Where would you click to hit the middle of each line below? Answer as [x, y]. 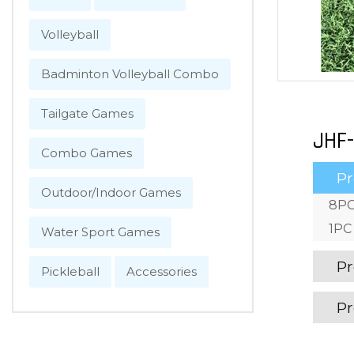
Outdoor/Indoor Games [111, 192]
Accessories [162, 271]
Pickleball [70, 271]
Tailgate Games [87, 113]
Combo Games [87, 153]
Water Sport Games [100, 232]
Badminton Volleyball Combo [130, 74]
